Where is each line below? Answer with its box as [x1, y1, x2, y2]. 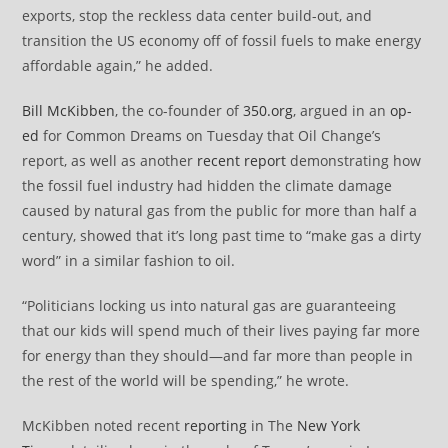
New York [297, 416, 361, 436]
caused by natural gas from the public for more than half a [22, 201, 418, 221]
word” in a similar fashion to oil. [22, 251, 236, 271]
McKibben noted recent [22, 416, 185, 436]
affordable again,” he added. [22, 56, 214, 76]
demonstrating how [286, 151, 422, 171]
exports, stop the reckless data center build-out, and [22, 6, 373, 26]
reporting [184, 416, 248, 436]
